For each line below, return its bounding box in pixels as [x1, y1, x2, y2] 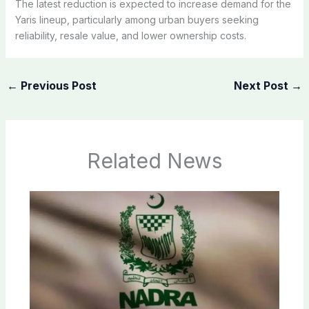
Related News [87, 148, 222, 174]
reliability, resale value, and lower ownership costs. [14, 29, 246, 41]
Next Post [234, 78, 292, 92]
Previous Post [17, 78, 97, 92]
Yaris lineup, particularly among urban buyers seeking [14, 13, 259, 26]
